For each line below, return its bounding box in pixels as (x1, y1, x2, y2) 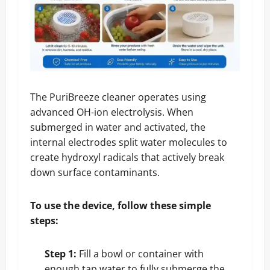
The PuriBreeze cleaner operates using (30, 90, 206, 104)
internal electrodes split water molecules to (30, 135, 227, 149)
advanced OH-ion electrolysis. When (30, 105, 193, 119)
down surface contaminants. (30, 165, 160, 179)
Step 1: (45, 246, 79, 260)
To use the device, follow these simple (30, 198, 211, 212)
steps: (30, 213, 58, 227)
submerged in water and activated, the (30, 120, 206, 134)
